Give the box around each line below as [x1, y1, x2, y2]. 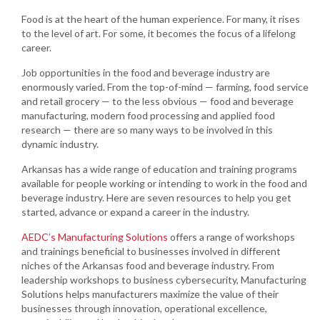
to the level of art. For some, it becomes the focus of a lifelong [21, 26, 296, 39]
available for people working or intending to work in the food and [21, 176, 307, 189]
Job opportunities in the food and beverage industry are [21, 66, 270, 79]
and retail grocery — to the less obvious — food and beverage [21, 94, 294, 107]
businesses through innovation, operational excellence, [21, 301, 267, 314]
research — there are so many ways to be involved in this [21, 123, 273, 136]
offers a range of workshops [168, 230, 295, 243]
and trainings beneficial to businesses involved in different [21, 244, 281, 257]
